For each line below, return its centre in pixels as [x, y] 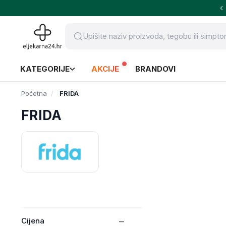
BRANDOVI [155, 69]
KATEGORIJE [45, 69]
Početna [34, 93]
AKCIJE [105, 69]
